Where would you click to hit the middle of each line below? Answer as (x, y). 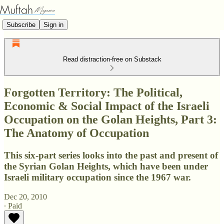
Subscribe (21, 24)
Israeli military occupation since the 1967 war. (97, 177)
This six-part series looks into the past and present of (111, 155)
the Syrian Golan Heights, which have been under (106, 166)
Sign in (53, 24)
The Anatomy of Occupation (76, 133)
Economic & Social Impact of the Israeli (107, 106)
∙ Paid (13, 205)
